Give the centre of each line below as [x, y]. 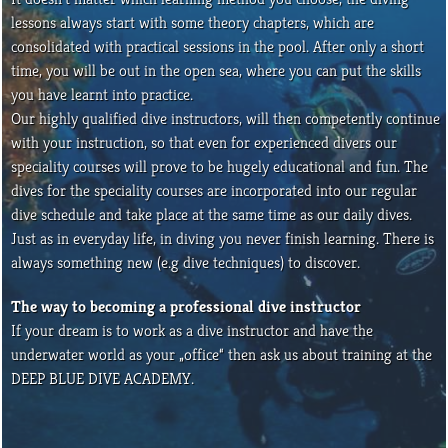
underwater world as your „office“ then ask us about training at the [222, 354]
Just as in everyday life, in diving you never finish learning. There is [223, 238]
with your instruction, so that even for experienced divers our [204, 142]
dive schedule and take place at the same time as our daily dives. [212, 214]
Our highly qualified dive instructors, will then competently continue [226, 118]
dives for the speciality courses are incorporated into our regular [214, 190]
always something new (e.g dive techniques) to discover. [186, 262]
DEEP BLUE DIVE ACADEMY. [103, 378]
